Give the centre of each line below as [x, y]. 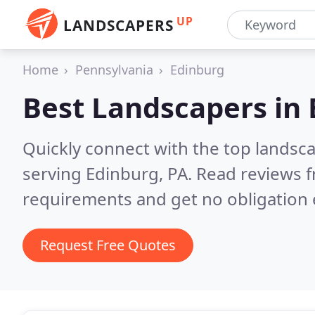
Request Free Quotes [108, 245]
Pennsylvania [114, 70]
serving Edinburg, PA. [109, 173]
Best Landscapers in [165, 107]
